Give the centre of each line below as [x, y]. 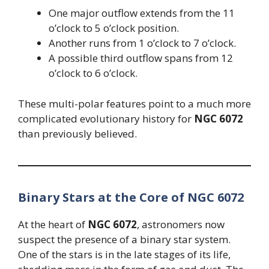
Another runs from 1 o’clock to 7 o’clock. [142, 43]
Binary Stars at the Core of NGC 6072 [131, 197]
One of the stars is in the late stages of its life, [124, 254]
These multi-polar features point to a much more [134, 103]
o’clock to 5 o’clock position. [114, 28]
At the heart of [53, 224]
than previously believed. [77, 133]
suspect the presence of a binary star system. [124, 239]
